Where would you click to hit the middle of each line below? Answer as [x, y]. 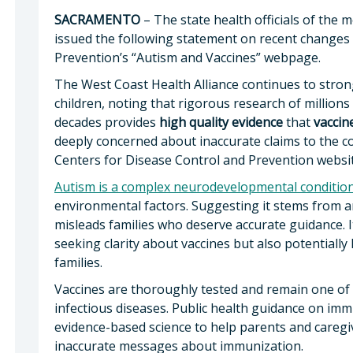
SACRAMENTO [97, 19]
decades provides [107, 122]
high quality [194, 122]
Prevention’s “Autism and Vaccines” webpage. [189, 57]
